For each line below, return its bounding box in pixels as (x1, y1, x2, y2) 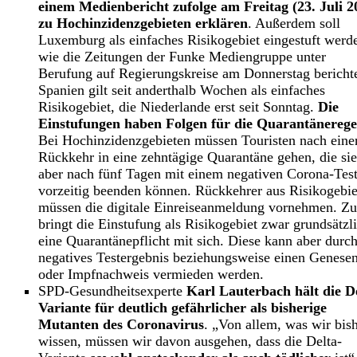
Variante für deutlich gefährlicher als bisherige (38, 299, 327, 316)
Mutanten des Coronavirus (38, 316, 204, 332)
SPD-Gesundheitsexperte (38, 282, 186, 299)
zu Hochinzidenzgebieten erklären (38, 14, 248, 31)
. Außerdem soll (248, 14, 340, 31)
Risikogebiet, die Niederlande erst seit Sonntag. (38, 98, 318, 115)
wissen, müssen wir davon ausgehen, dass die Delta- (38, 332, 342, 349)
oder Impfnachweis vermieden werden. (38, 265, 264, 282)
